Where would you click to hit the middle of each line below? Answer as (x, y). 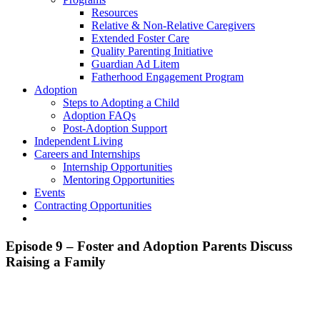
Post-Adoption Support (115, 128)
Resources (115, 12)
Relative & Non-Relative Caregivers (173, 25)
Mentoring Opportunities (119, 180)
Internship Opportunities (117, 167)
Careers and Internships (87, 154)
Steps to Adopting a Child (121, 102)
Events (50, 192)
